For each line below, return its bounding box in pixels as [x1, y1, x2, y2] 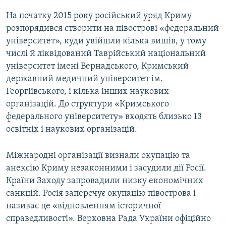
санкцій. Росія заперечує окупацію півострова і [6, 189, 196, 199]
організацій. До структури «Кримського [6, 99, 169, 109]
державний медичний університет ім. [6, 74, 163, 84]
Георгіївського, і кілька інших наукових [6, 87, 169, 97]
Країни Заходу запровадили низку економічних [6, 176, 203, 186]
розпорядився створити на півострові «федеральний [6, 24, 219, 34]
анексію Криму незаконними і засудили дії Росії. [6, 163, 206, 174]
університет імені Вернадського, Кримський [6, 62, 189, 72]
